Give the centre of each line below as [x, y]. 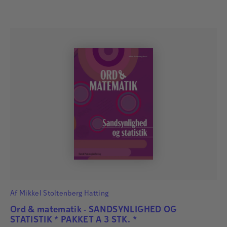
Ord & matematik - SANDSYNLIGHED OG [93, 210]
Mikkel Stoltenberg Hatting [64, 194]
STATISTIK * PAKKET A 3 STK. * [73, 220]
